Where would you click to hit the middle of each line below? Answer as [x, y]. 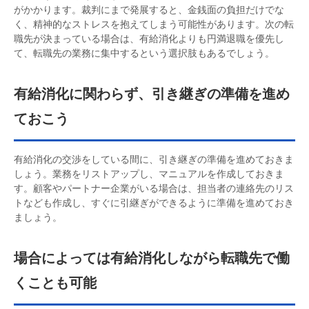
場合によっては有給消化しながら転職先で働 [152, 258]
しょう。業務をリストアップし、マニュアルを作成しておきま [149, 174]
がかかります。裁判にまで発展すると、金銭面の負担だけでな [149, 9]
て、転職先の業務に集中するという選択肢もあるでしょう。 [144, 53]
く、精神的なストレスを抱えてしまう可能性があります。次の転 [154, 24]
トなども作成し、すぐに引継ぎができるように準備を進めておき [154, 203]
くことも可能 [55, 283]
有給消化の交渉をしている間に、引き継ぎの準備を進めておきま [154, 160]
